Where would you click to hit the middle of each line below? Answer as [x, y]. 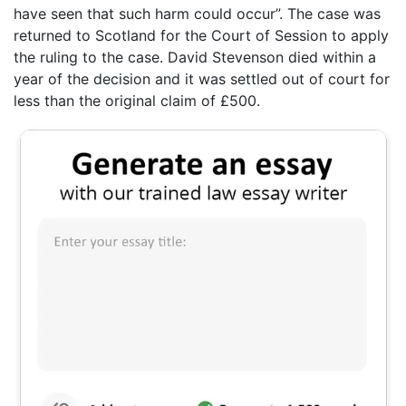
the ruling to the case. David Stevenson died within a [195, 58]
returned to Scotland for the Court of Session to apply [201, 36]
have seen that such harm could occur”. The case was [197, 14]
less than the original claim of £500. [137, 101]
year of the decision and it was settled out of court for [202, 79]
